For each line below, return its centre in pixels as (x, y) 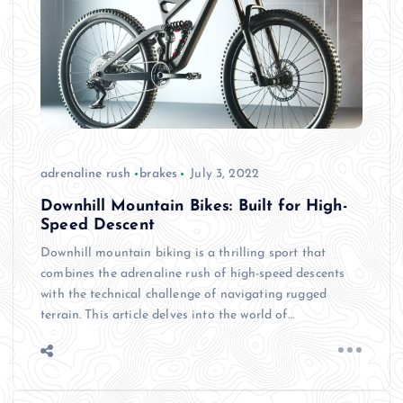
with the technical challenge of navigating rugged (184, 294)
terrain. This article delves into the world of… (167, 315)
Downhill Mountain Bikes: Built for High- (194, 206)
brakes (159, 174)
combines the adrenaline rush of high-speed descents (193, 273)
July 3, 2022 (224, 174)
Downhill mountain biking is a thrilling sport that (184, 253)
